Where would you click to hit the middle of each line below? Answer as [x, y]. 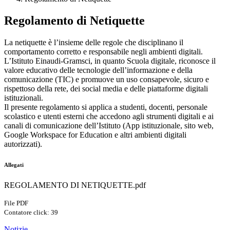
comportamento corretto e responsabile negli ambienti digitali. [103, 52]
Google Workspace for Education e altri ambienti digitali [95, 135]
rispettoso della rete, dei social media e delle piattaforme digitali [106, 89]
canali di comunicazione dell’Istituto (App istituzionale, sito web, [109, 126]
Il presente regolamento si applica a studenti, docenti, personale [106, 107]
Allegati [14, 165]
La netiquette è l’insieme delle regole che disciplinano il [94, 43]
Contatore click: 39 [31, 213]
